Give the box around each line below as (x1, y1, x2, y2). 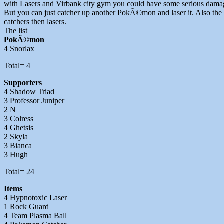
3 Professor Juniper (4, 96, 64, 105)
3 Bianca (4, 141, 32, 150)
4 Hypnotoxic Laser (4, 193, 67, 202)
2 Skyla (4, 132, 28, 141)
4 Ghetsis (4, 123, 33, 132)
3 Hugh (4, 150, 28, 159)
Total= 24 (4, 167, 34, 176)
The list (4, 26, 27, 35)
